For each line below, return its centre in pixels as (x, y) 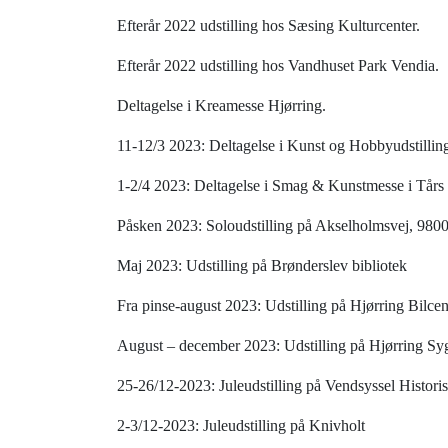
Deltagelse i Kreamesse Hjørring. (221, 106)
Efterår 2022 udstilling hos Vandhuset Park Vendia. (278, 66)
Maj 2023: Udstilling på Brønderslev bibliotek (262, 266)
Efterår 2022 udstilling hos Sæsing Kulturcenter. (268, 26)
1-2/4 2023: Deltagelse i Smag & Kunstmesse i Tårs (280, 186)
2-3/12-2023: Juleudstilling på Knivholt (241, 426)
